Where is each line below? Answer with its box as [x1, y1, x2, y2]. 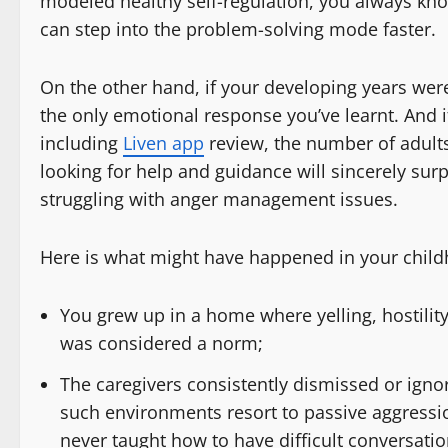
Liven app [123, 130, 204, 155]
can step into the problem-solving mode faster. [40, 16, 441, 41]
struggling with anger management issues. [40, 186, 398, 211]
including [40, 130, 123, 155]
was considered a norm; [60, 330, 268, 355]
